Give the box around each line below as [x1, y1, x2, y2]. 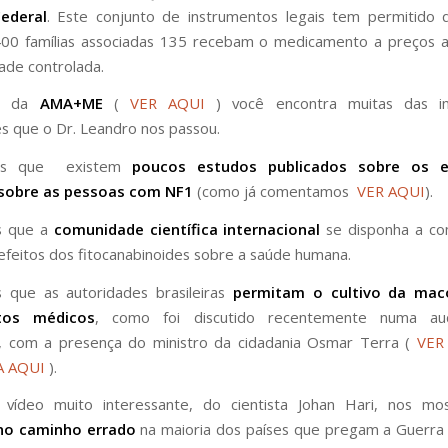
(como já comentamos [193, 181, 357, 202]
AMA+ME [39, 93, 103, 114]
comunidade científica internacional [47, 218, 321, 239]
